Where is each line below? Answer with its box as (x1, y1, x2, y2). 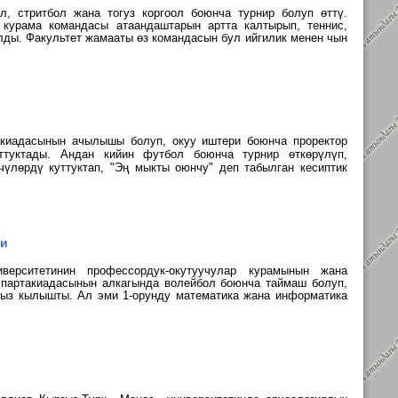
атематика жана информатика (183, 289, 348, 302)
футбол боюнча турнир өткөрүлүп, (143, 147, 348, 161)
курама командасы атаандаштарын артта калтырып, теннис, (4, 19, 348, 32)
